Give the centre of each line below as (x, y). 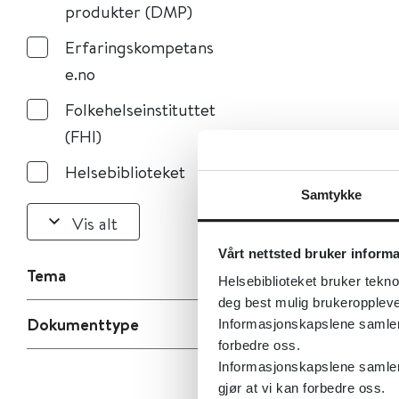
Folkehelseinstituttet (140, 109)
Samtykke (331, 195)
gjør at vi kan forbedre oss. (301, 388)
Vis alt (95, 223)
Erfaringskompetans (139, 47)
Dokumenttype (83, 324)
